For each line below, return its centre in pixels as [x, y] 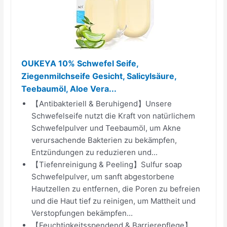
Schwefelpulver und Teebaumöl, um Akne [106, 128]
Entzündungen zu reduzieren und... [95, 152]
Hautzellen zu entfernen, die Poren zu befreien [116, 188]
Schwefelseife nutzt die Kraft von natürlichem [113, 116]
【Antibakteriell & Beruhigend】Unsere [102, 103]
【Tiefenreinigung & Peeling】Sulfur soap [107, 164]
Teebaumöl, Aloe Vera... [69, 88]
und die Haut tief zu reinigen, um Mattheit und [114, 201]
